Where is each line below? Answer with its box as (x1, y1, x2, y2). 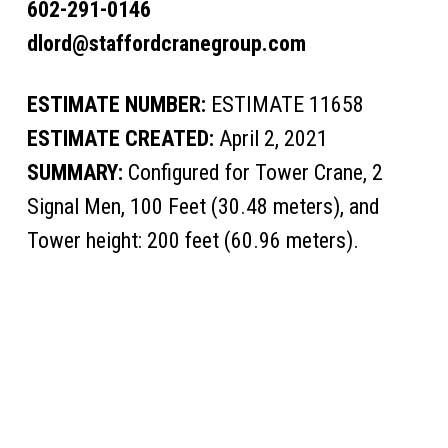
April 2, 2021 (213, 126, 328, 151)
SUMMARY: (26, 160, 123, 185)
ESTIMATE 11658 (205, 92, 364, 117)
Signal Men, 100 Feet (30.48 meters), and (26, 194, 380, 219)
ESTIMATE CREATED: (26, 126, 214, 151)
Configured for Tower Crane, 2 (122, 160, 383, 185)
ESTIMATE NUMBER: (26, 92, 206, 117)
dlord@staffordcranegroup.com (26, 31, 306, 56)
